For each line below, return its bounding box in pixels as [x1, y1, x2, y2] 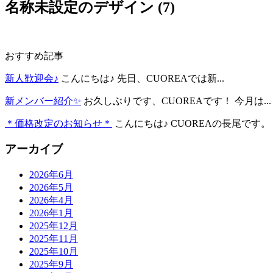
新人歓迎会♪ [5, 73, 58, 83]
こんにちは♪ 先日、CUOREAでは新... [61, 73, 224, 83]
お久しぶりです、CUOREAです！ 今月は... [83, 95, 271, 106]
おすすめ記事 [5, 50, 63, 61]
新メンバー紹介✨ [5, 95, 81, 106]
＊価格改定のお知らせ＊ [5, 118, 112, 129]
